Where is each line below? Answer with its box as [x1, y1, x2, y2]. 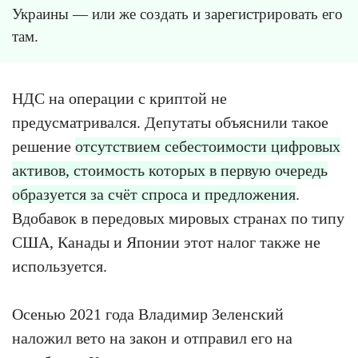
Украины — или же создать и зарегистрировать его [12, 5, 343, 22]
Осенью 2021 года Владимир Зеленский [12, 304, 284, 323]
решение [12, 137, 75, 155]
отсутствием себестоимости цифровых [75, 137, 340, 155]
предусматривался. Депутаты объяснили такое [12, 113, 328, 131]
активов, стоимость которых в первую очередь [12, 161, 328, 179]
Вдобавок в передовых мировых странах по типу [12, 209, 344, 227]
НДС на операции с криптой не [12, 89, 227, 107]
